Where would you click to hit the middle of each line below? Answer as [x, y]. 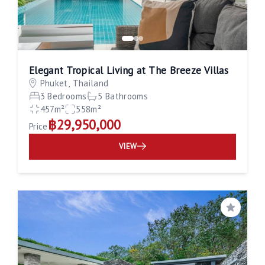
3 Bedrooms [63, 96]
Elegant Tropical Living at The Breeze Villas [129, 70]
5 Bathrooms [123, 96]
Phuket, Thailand [74, 83]
